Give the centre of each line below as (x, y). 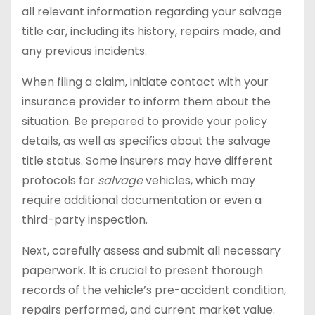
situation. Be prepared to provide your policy (144, 122)
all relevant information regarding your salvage (152, 12)
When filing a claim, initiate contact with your (145, 82)
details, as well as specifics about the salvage (146, 141)
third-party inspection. (85, 220)
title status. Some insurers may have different (147, 161)
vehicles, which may (199, 181)
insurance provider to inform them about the (146, 102)
